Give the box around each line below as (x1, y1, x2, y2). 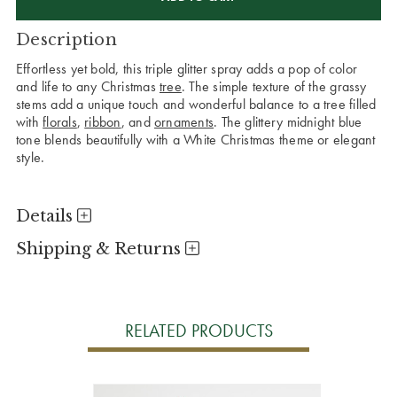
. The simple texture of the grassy (181, 76, 367, 96)
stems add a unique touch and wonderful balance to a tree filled (16, 94, 377, 113)
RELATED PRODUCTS (124, 318, 273, 342)
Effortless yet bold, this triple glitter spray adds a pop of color (16, 58, 358, 78)
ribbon (84, 112, 121, 131)
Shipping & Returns (16, 238, 185, 259)
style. (16, 147, 45, 167)
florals (43, 112, 77, 131)
